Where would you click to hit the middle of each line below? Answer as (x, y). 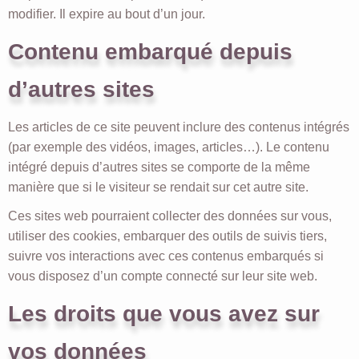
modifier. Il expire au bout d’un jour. (107, 14)
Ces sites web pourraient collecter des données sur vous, (170, 216)
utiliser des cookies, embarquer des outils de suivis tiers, (167, 236)
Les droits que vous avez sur (164, 313)
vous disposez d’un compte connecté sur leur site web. (163, 276)
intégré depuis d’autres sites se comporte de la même (159, 167)
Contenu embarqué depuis (150, 51)
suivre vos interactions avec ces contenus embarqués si (166, 256)
